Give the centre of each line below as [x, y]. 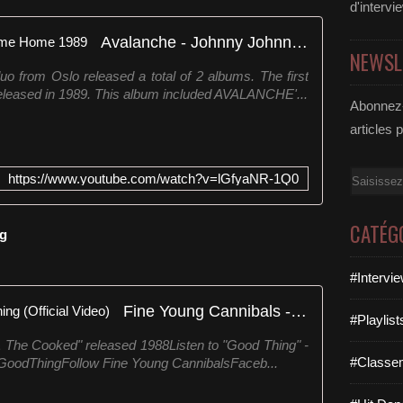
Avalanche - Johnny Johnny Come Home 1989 [300, 42]
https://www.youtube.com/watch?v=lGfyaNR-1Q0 [153, 179]
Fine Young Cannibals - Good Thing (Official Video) [299, 311]
